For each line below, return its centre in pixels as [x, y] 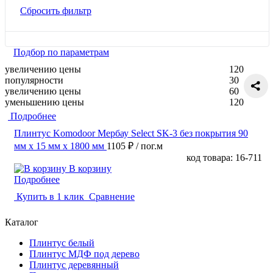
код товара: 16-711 [224, 158]
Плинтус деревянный [74, 265]
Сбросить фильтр [56, 11]
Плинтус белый [62, 243]
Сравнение [111, 197]
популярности [34, 80]
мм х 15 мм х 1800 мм [59, 146]
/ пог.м [149, 146]
